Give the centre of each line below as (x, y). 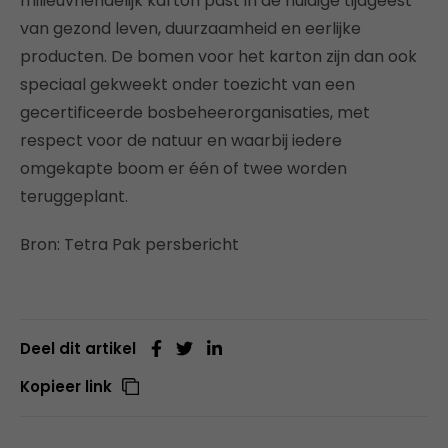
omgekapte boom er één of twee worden (183, 168)
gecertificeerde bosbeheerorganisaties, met (195, 112)
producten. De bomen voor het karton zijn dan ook (218, 56)
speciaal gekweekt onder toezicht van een (187, 84)
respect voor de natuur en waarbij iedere (181, 140)
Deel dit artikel (78, 348)
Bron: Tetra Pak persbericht (129, 244)
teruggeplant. (74, 196)
